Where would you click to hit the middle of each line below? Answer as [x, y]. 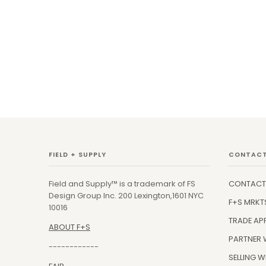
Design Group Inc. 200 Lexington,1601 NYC [126, 196]
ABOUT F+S [69, 227]
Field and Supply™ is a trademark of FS [122, 184]
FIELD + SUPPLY [77, 155]
